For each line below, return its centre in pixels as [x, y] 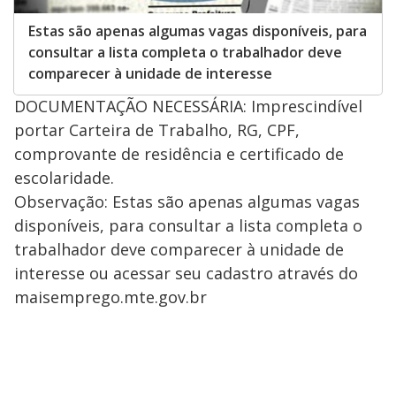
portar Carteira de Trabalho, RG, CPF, [157, 129]
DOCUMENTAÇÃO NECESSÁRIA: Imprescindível [188, 106]
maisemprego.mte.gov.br [110, 297]
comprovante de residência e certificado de [179, 153]
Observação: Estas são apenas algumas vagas [187, 201]
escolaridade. [66, 177]
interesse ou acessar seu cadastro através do [186, 273]
